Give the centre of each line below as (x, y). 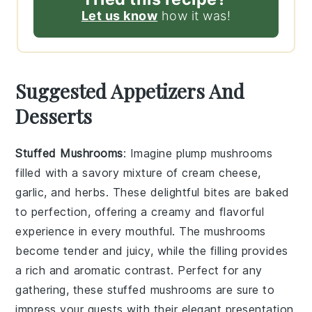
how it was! (194, 16)
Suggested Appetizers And (130, 91)
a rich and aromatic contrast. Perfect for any (139, 271)
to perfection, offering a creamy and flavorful (140, 212)
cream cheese (220, 173)
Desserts (54, 116)
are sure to (243, 290)
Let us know (119, 16)
